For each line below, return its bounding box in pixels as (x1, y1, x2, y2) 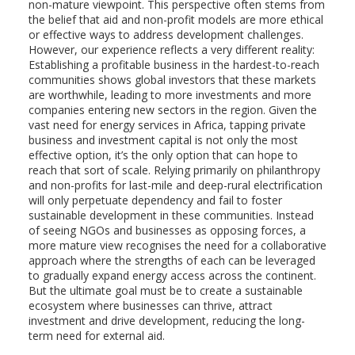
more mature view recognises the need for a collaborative (28, 238, 326, 254)
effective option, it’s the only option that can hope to (28, 147, 298, 163)
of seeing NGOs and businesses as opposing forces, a (28, 223, 306, 239)
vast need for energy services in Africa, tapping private (28, 117, 306, 133)
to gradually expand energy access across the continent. (28, 268, 316, 284)
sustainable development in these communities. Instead (28, 208, 314, 223)
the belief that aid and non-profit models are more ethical (28, 12, 323, 28)
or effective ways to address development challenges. (28, 27, 303, 43)
